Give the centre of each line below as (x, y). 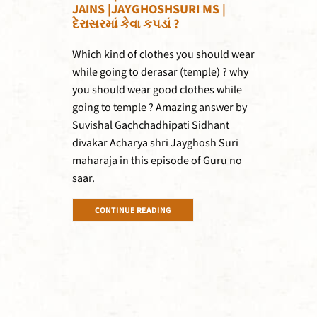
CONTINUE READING (133, 210)
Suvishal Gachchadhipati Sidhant (151, 126)
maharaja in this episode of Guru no (157, 161)
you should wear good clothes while (157, 91)
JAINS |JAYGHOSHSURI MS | (149, 10)
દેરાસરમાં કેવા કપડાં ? (126, 25)
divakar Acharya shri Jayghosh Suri (155, 144)
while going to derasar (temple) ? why (160, 73)
